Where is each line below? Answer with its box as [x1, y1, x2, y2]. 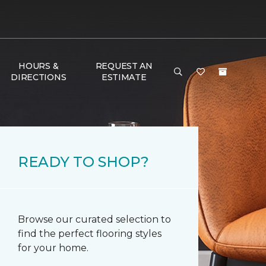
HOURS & [18, 61, 59, 71]
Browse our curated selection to [18, 214, 171, 225]
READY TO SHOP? [18, 153, 149, 170]
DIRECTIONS [11, 72, 66, 83]
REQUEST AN [95, 61, 153, 71]
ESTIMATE [101, 72, 147, 83]
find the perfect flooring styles [18, 228, 161, 239]
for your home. [18, 242, 88, 254]
